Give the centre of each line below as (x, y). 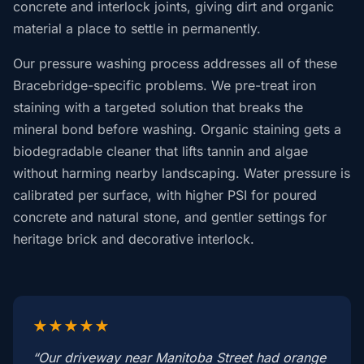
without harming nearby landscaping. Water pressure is (182, 173)
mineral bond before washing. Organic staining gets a (177, 130)
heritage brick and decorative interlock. (134, 239)
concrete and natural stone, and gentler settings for (170, 217)
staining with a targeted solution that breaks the (158, 108)
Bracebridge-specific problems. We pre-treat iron (165, 86)
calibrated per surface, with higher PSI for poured (165, 195)
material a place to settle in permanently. (137, 29)
